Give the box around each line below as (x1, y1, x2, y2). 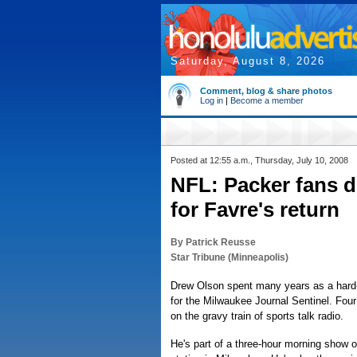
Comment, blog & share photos (200, 86, 332, 96)
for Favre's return (171, 198, 339, 222)
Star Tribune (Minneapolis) (171, 252, 288, 263)
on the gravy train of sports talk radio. (171, 310, 343, 322)
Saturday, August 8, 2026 (171, 55, 325, 67)
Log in (200, 96, 223, 105)
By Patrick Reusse (171, 237, 256, 248)
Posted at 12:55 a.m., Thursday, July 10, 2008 (171, 155, 348, 165)
